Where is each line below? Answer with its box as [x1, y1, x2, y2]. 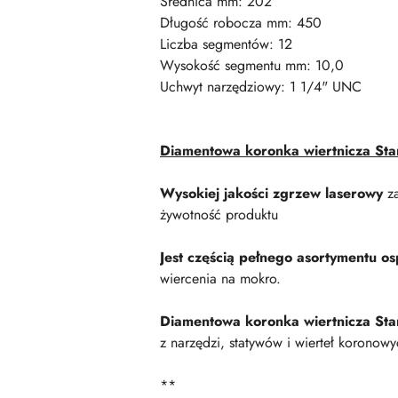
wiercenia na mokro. [160, 268, 281, 289]
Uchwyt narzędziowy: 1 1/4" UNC [160, 76, 362, 97]
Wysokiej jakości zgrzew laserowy [160, 183, 383, 203]
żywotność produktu [160, 204, 278, 225]
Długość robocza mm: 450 [160, 12, 322, 33]
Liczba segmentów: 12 [160, 34, 292, 54]
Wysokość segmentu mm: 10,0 [160, 55, 344, 76]
